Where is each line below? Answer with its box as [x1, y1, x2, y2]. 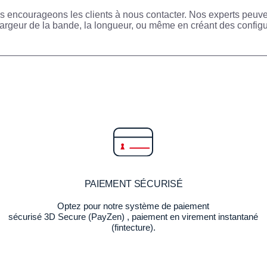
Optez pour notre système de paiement [57, 201, 210, 211]
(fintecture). [111, 222, 156, 232]
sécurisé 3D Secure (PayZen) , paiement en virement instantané [8, 212, 259, 222]
